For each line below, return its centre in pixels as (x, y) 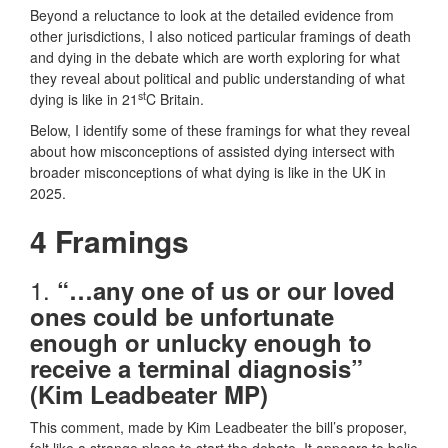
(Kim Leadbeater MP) (149, 394)
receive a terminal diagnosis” (196, 368)
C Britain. (175, 99)
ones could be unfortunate (182, 316)
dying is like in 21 (84, 99)
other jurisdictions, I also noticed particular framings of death (220, 36)
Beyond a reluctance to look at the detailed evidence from (212, 15)
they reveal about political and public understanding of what (217, 78)
